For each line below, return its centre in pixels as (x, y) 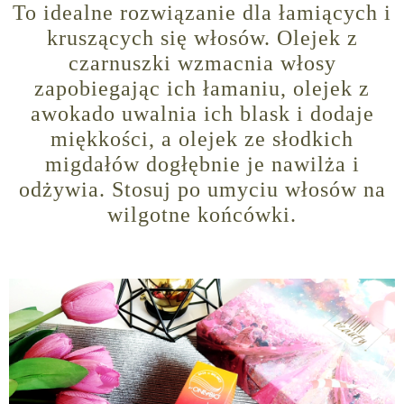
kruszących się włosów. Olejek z (202, 38)
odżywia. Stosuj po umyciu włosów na (202, 190)
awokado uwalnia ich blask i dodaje (202, 114)
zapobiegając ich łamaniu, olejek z (202, 89)
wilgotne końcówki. (202, 215)
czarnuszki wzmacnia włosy (202, 64)
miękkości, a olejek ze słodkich (202, 139)
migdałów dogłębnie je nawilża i (202, 165)
